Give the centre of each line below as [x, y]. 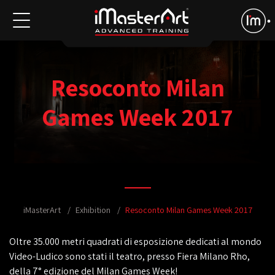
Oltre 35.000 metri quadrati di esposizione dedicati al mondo [135, 242]
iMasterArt [42, 210]
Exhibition [93, 210]
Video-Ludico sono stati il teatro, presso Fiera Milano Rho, [130, 256]
